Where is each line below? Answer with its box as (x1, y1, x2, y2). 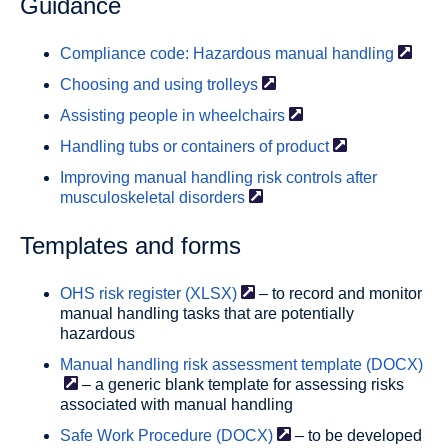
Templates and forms (20, 232, 241, 259)
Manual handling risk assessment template (60, 356, 362, 373)
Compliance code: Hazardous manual (60, 45, 328, 62)
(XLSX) (185, 285, 237, 302)
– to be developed (291, 427, 422, 444)
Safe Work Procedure (60, 427, 212, 444)
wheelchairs (199, 107, 285, 124)
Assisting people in (60, 107, 195, 124)
